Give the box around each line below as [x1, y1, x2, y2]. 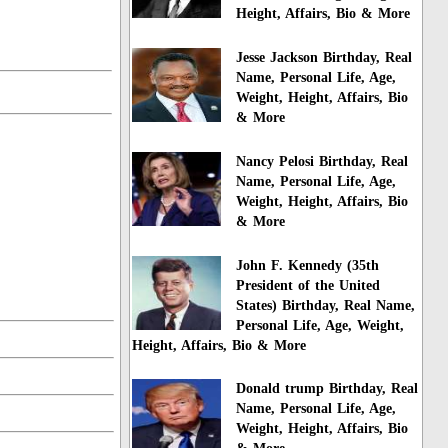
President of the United [236, 277, 381, 293]
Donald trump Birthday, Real [236, 381, 419, 397]
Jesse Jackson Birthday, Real [236, 49, 413, 65]
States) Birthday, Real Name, [236, 297, 416, 313]
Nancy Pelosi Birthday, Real [236, 153, 409, 169]
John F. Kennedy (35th [236, 257, 380, 273]
